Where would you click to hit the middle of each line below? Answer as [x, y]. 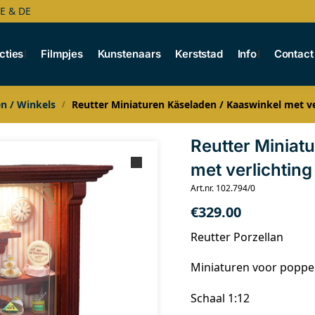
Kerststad [199, 54]
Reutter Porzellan [237, 237]
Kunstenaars [129, 54]
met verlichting [251, 170]
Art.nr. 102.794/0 [223, 188]
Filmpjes [62, 54]
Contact [294, 54]
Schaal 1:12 [220, 298]
